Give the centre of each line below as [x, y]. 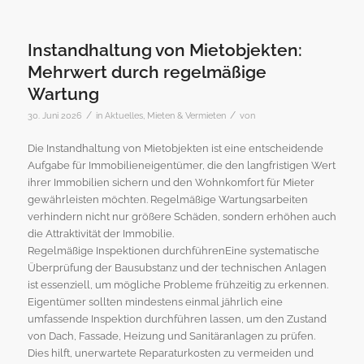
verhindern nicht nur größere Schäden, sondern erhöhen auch [182, 217]
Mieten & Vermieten [186, 116]
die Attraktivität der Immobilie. [100, 234]
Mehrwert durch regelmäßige [147, 72]
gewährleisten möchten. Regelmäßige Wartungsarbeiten [167, 200]
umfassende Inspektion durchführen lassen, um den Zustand [177, 319]
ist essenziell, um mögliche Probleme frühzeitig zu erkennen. [178, 285]
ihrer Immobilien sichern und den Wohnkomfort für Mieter [171, 183]
